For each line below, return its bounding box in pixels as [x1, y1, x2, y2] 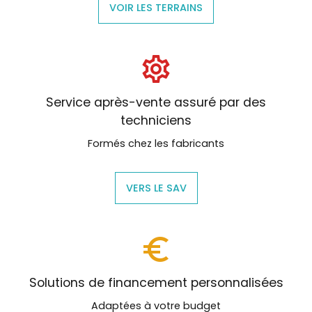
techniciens [120, 111, 192, 129]
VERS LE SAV [125, 180, 187, 195]
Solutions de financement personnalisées [29, 274, 283, 291]
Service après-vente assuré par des [46, 93, 266, 111]
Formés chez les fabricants [88, 136, 224, 150]
